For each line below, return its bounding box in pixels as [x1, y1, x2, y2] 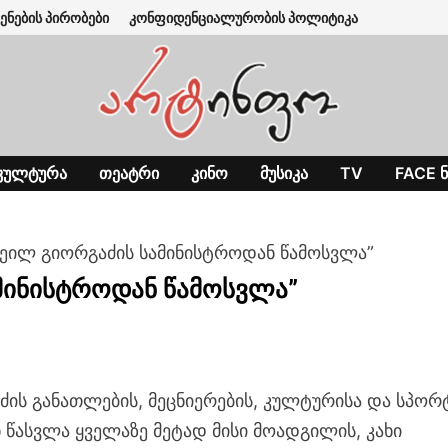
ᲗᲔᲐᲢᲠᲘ [98, 162, 159, 183]
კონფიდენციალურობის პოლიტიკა [129, 9, 359, 26]
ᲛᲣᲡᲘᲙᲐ [259, 162, 308, 183]
